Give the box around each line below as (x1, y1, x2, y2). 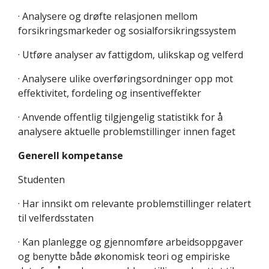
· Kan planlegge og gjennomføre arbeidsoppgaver (18, 235, 243, 249)
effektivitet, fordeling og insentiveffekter (18, 86, 201, 100)
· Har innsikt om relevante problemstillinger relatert (18, 197, 251, 210)
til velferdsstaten (18, 211, 94, 225)
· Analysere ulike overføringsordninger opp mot (18, 72, 233, 85)
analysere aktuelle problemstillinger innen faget (18, 125, 235, 138)
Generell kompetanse (18, 149, 123, 162)
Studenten (18, 173, 65, 186)
